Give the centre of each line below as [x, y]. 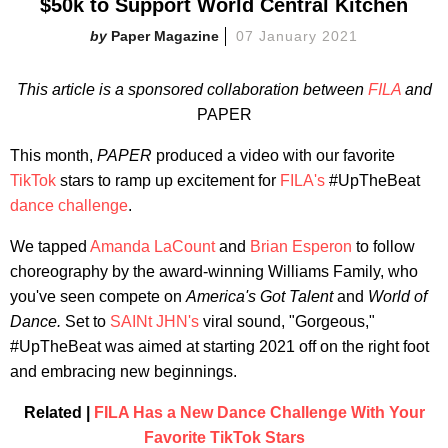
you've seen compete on [98, 296]
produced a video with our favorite [273, 155]
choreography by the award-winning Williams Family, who [214, 271]
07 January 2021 [297, 35]
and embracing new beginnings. [123, 371]
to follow [383, 246]
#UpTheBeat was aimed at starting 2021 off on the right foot [219, 346]
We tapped [50, 246]
